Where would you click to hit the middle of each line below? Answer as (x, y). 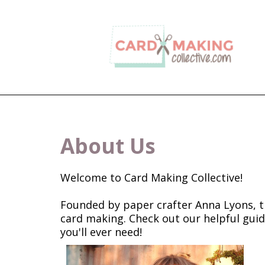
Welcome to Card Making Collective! (151, 177)
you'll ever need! (103, 232)
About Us (108, 146)
